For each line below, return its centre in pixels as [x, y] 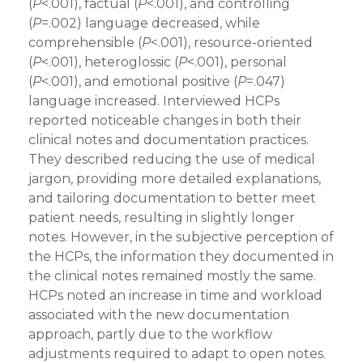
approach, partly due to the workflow [150, 334]
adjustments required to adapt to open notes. [177, 354]
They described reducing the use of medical [171, 159]
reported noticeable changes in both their [164, 120]
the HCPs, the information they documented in [181, 256]
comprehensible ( [85, 43]
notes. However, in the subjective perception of [181, 237]
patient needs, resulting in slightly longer [161, 218]
